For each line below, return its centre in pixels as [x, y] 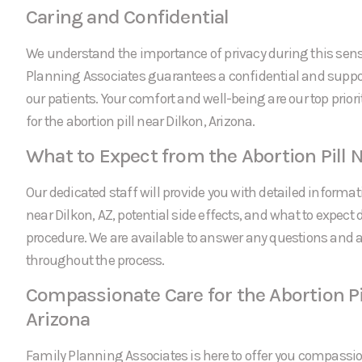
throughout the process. [95, 260]
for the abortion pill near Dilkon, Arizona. [141, 121]
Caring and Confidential [128, 16]
